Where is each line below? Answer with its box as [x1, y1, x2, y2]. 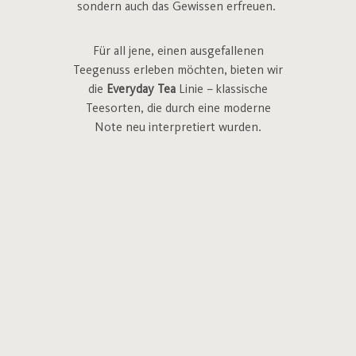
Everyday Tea [106, 83, 176, 96]
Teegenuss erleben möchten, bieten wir [73, 64, 283, 77]
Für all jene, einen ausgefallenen [92, 45, 264, 58]
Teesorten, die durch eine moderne [85, 103, 271, 115]
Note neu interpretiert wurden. [95, 122, 261, 134]
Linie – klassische [176, 83, 268, 96]
